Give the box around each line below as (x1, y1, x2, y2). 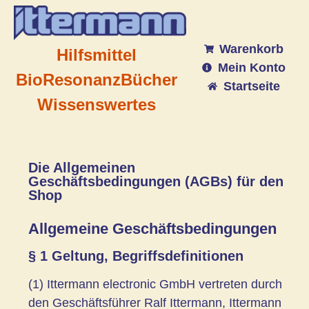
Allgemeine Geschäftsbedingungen (28, 219, 277, 237)
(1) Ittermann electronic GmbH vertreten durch (28, 277, 282, 291)
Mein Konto (217, 60, 286, 74)
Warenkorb (219, 41, 284, 56)
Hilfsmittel (56, 45, 137, 64)
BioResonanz (15, 70, 121, 89)
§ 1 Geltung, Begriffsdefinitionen (28, 248, 243, 263)
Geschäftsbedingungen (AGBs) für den (28, 173, 283, 189)
